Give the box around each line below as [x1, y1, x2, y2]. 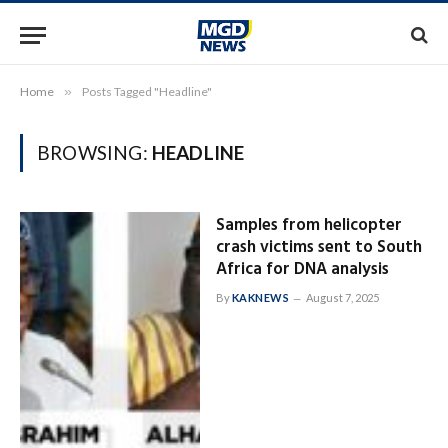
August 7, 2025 [306, 291, 380, 304]
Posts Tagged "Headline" [82, 84, 212, 99]
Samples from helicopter [215, 212, 402, 239]
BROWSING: [37, 141, 152, 164]
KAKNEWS [231, 291, 290, 304]
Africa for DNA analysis [215, 256, 389, 283]
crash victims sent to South [215, 234, 422, 261]
